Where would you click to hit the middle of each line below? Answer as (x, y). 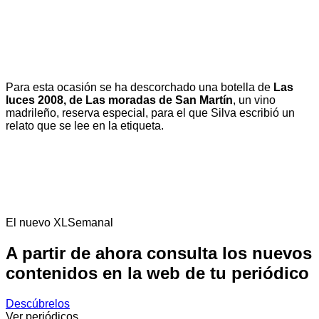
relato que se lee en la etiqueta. (85, 125)
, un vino (254, 100)
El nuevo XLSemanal (59, 222)
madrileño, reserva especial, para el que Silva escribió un (150, 113)
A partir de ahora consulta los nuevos (159, 253)
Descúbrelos (38, 303)
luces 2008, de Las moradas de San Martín (119, 100)
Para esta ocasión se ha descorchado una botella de (140, 87)
